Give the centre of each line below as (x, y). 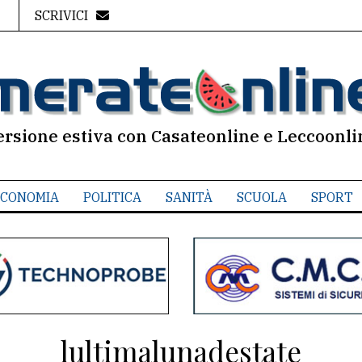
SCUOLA (261, 197)
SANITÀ (189, 197)
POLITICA (112, 197)
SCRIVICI (61, 15)
